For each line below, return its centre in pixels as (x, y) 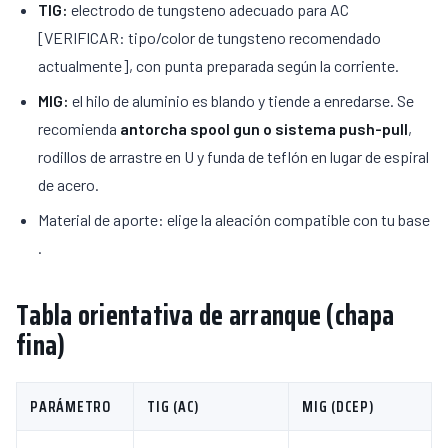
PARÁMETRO (70, 406)
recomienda (79, 128)
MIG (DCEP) (338, 406)
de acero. (68, 184)
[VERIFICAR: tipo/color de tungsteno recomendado (209, 37)
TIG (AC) (174, 406)
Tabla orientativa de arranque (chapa (205, 315)
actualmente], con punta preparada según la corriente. (218, 65)
